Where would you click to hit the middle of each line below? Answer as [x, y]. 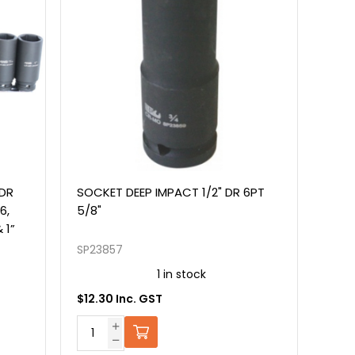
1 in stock [181, 274]
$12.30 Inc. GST [120, 298]
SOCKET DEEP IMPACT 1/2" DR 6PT [171, 192]
